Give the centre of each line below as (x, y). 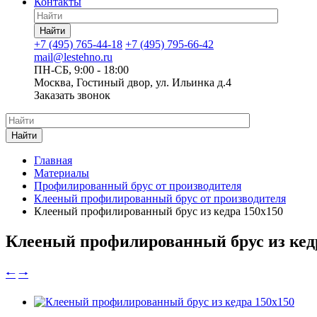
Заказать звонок (72, 95)
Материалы (62, 173)
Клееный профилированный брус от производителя (160, 198)
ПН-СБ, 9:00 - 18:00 (81, 70)
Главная (53, 160)
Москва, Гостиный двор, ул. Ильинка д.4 (133, 82)
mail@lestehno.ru (73, 57)
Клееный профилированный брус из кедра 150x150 (158, 211)
